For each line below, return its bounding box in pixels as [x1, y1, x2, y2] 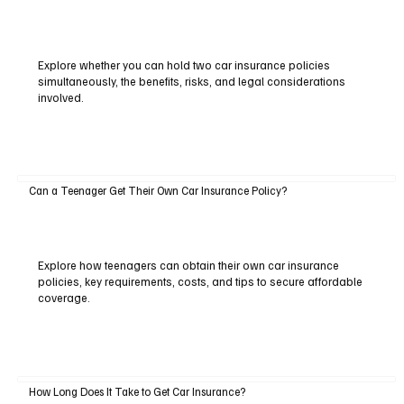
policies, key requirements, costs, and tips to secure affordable [37, 274, 363, 289]
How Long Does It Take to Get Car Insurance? [28, 383, 245, 399]
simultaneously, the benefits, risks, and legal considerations [37, 73, 345, 88]
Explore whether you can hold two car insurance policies [37, 57, 330, 72]
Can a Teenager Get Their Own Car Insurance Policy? [28, 183, 287, 198]
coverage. [37, 290, 90, 306]
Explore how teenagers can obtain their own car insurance [37, 258, 339, 273]
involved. [37, 89, 84, 105]
